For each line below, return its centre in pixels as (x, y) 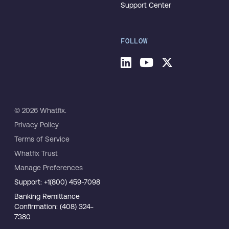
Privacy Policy (37, 125)
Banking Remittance (47, 196)
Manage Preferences (49, 168)
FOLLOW (134, 41)
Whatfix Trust (36, 153)
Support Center (146, 5)
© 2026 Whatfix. (40, 110)
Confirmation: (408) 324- (54, 207)
